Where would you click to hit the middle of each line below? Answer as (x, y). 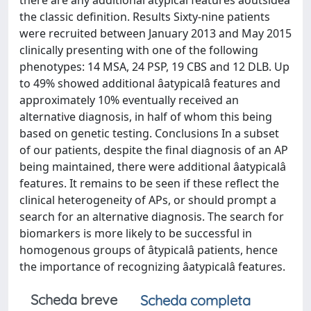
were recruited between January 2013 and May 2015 (155, 33)
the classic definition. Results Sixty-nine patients (145, 17)
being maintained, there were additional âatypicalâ (153, 167)
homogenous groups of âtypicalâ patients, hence (149, 250)
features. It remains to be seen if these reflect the (149, 183)
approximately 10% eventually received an (129, 100)
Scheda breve (74, 300)
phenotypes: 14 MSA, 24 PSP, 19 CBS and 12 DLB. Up (154, 67)
